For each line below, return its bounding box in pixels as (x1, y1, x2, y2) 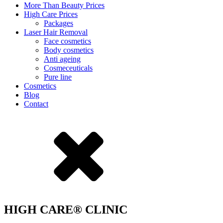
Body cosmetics (44, 46, 94, 54)
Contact (24, 100, 48, 108)
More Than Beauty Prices (24, 1, 105, 9)
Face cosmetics (44, 37, 91, 45)
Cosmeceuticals (44, 64, 93, 72)
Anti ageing (44, 55, 81, 63)
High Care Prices (24, 10, 78, 18)
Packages (44, 19, 73, 27)
